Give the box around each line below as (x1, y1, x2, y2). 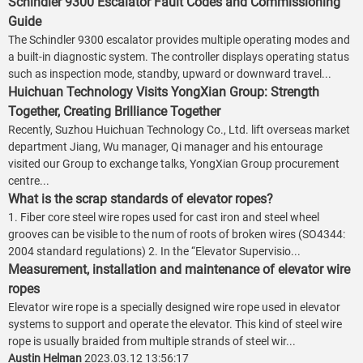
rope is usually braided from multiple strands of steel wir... (8, 335, 296, 348)
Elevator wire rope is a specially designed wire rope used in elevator (8, 301, 340, 314)
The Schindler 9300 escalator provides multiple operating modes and (8, 33, 350, 47)
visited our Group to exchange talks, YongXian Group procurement (8, 157, 340, 171)
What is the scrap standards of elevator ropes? (8, 191, 273, 207)
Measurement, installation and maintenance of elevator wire (8, 262, 350, 278)
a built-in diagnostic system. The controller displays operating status (8, 50, 349, 64)
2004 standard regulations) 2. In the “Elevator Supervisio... (8, 245, 301, 258)
